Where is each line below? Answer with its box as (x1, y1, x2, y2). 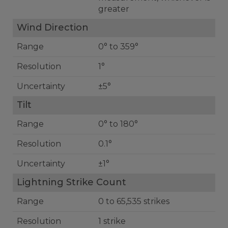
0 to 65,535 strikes (98, 196, 169, 206)
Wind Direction (17, 22, 89, 33)
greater (98, 4, 129, 14)
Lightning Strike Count (17, 177, 126, 188)
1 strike (98, 216, 126, 226)
